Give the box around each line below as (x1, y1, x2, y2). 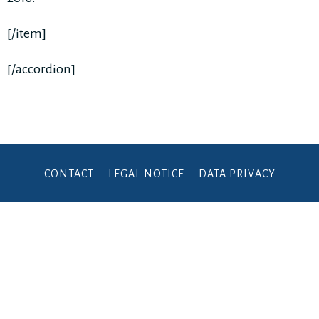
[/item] (7, 26, 46, 41)
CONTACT (43, 168, 94, 179)
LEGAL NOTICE (108, 168, 184, 179)
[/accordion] (7, 62, 75, 76)
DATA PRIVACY (198, 168, 276, 179)
